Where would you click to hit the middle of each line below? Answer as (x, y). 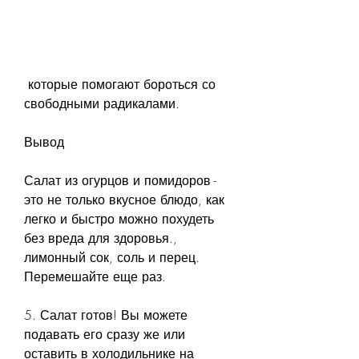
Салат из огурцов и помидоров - (120, 180)
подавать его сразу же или (105, 334)
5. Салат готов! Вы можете (106, 315)
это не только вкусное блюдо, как (124, 199)
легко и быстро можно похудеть (119, 218)
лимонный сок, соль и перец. (112, 257)
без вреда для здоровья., (101, 238)
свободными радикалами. (102, 103)
